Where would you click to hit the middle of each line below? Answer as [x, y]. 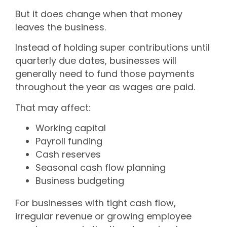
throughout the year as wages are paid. [105, 87]
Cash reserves [68, 154]
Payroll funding [69, 141]
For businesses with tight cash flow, [96, 203]
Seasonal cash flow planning [101, 167]
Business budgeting [80, 180]
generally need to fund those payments [105, 74]
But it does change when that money [99, 14]
